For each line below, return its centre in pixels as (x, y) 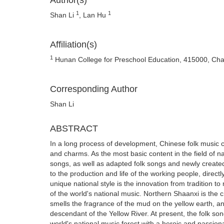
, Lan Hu (93, 15)
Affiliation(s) (73, 44)
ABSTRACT (74, 128)
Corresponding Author (94, 89)
